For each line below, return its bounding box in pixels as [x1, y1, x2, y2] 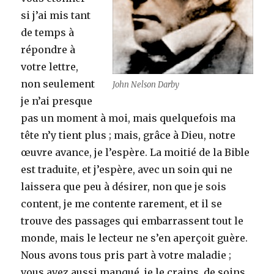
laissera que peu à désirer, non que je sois [21, 180, 227, 193]
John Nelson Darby [112, 79, 179, 90]
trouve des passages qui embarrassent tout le [21, 214, 244, 227]
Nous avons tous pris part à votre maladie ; [21, 248, 232, 261]
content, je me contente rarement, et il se [21, 197, 223, 210]
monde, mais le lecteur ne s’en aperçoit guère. [21, 231, 248, 244]
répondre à [21, 43, 76, 56]
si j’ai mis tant [21, 9, 91, 21]
